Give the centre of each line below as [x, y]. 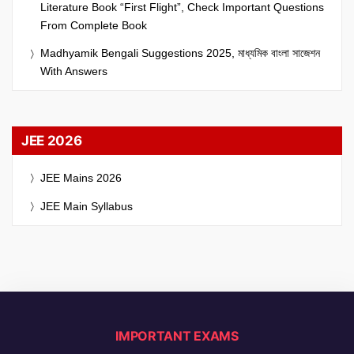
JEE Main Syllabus [87, 206]
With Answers [74, 71]
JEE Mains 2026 [81, 177]
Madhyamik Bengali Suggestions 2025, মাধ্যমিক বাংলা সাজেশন [180, 53]
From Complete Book [94, 25]
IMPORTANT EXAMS [177, 335]
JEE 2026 [52, 140]
